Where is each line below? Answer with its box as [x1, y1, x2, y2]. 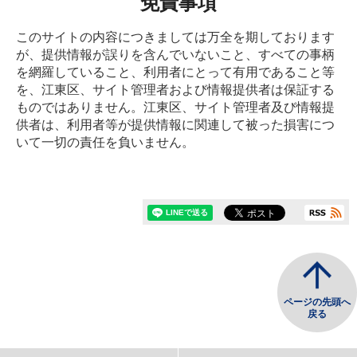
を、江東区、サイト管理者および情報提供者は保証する [16, 83, 335, 96]
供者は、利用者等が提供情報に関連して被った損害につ [16, 118, 335, 131]
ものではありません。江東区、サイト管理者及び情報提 [16, 100, 335, 114]
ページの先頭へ [284, 296, 351, 308]
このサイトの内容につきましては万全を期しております [16, 30, 335, 44]
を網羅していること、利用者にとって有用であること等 [16, 65, 335, 79]
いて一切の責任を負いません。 [16, 135, 194, 149]
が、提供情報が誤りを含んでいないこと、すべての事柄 [16, 48, 335, 61]
